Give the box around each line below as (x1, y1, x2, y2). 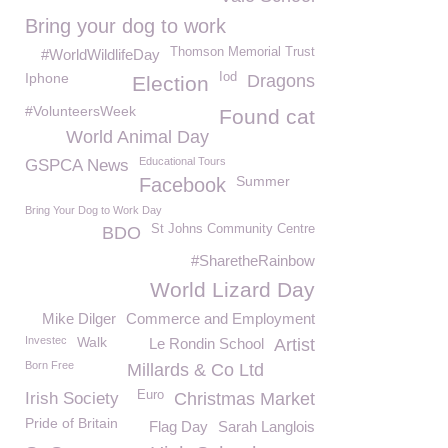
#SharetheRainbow (191, 252, 315, 269)
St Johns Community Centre (151, 222, 315, 236)
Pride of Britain (25, 415, 118, 431)
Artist (274, 335, 315, 355)
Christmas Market (174, 389, 315, 409)
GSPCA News (25, 156, 129, 175)
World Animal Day (66, 127, 209, 147)
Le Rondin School (149, 335, 264, 352)
